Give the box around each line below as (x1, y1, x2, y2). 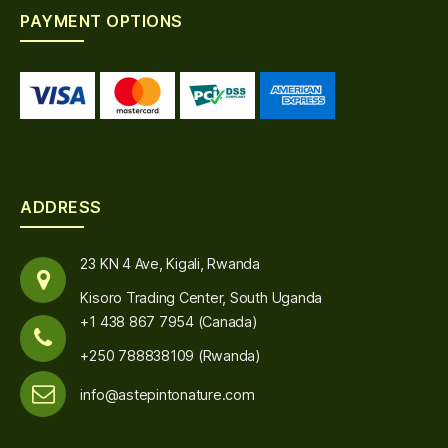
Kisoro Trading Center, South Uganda (80, 288, 323, 306)
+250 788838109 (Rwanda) (80, 347, 261, 365)
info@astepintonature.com (80, 385, 255, 403)
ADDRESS (20, 196, 102, 217)
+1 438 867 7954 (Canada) (80, 313, 258, 331)
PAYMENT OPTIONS (20, 11, 183, 32)
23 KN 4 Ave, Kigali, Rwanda (80, 254, 260, 272)
